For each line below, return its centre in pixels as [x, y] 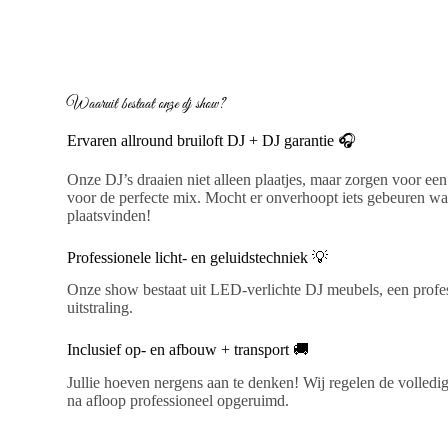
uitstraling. [100, 308]
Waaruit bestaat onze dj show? [146, 103]
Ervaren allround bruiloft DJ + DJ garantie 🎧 [212, 140]
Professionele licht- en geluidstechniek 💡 [198, 257]
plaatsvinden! [109, 215]
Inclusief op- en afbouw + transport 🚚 [190, 350]
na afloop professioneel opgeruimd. [178, 401]
